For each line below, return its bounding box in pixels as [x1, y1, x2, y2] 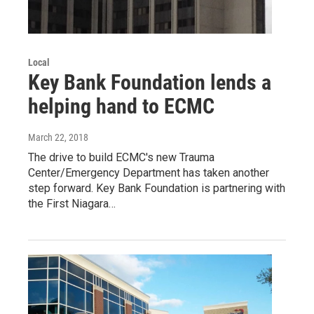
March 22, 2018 [28, 132, 88, 144]
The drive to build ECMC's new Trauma [28, 151, 214, 165]
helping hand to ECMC [28, 94, 214, 119]
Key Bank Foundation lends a [28, 70, 271, 95]
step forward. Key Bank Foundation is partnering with [28, 182, 285, 196]
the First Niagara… [28, 197, 116, 211]
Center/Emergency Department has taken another [28, 166, 269, 180]
